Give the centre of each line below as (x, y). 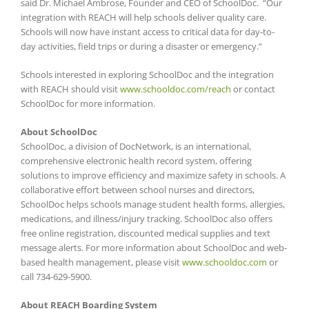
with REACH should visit (70, 89)
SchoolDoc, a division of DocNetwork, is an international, (136, 146)
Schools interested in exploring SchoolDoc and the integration (147, 74)
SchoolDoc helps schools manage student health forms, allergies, (153, 204)
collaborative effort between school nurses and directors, (138, 189)
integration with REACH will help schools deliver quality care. (143, 17)
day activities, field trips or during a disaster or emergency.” (141, 46)
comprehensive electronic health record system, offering (136, 160)
